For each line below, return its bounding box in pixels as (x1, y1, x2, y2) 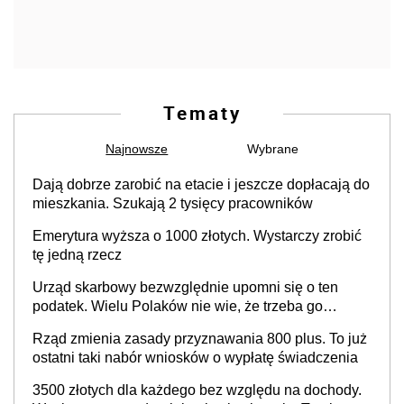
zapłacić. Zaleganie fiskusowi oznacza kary (32, 317, 309, 333)
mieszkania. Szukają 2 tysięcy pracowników (32, 196, 313, 211)
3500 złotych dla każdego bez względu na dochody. (32, 382, 362, 398)
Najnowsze (106, 142, 169, 156)
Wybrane (246, 142, 298, 156)
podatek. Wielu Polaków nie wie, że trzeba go (32, 298, 323, 314)
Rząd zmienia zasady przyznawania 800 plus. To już (32, 331, 367, 346)
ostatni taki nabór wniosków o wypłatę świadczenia (32, 350, 358, 365)
